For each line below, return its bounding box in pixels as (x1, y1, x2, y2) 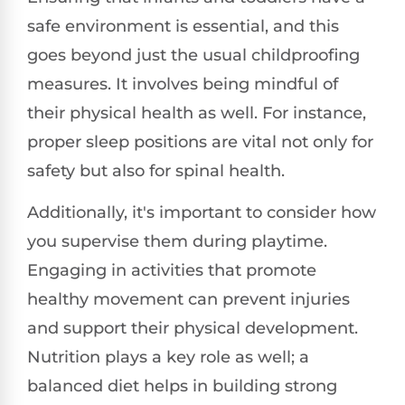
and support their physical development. (27, 318, 358, 339)
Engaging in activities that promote (27, 260, 316, 281)
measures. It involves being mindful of (27, 74, 338, 94)
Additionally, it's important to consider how (27, 202, 376, 223)
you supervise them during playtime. (27, 231, 327, 252)
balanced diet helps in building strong (27, 376, 337, 397)
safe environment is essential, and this (27, 16, 339, 36)
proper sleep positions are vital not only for (27, 132, 373, 152)
